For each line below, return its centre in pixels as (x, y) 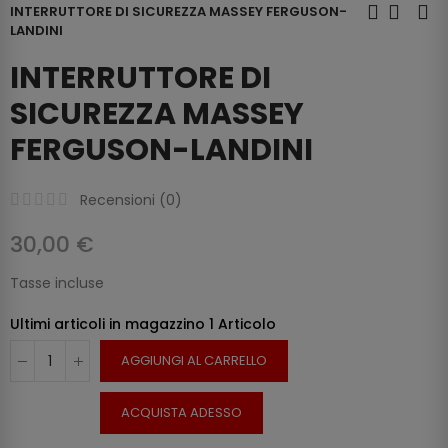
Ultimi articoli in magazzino (109, 324)
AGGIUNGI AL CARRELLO (194, 361)
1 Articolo (242, 324)
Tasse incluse (57, 283)
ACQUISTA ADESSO (181, 413)
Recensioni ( (123, 200)
